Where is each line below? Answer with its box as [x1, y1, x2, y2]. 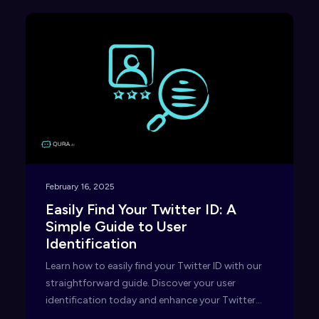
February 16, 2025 [46, 181, 115, 192]
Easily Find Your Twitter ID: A [46, 200, 236, 218]
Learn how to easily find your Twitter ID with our [46, 259, 262, 272]
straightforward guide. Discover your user [46, 276, 236, 289]
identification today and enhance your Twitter [46, 293, 256, 306]
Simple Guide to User [46, 217, 187, 235]
